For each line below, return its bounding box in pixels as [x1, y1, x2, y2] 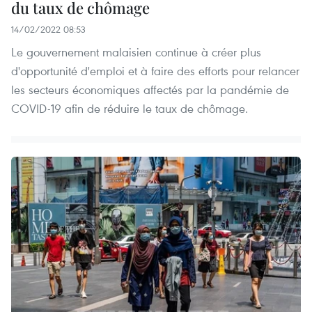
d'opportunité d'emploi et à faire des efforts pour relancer [11, 63, 299, 79]
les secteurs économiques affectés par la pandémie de [11, 81, 289, 98]
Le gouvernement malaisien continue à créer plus [11, 44, 261, 61]
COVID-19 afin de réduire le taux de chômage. [11, 100, 248, 117]
